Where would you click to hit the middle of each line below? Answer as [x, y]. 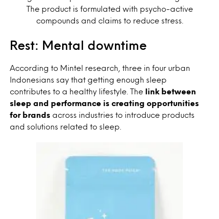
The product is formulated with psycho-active [109, 8]
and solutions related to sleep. [66, 126]
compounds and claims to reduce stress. [109, 20]
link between [171, 91]
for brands [30, 114]
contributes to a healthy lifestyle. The [77, 91]
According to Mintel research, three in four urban [100, 67]
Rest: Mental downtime [78, 45]
